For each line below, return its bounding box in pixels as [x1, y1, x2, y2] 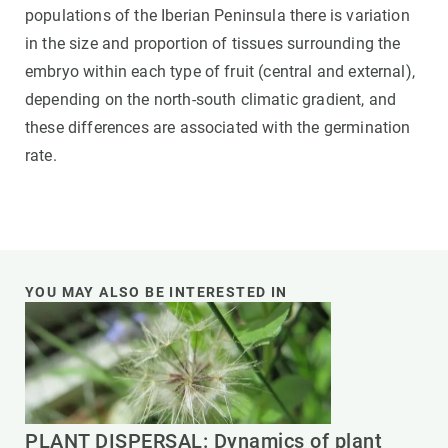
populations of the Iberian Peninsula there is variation [25, 5, 410, 25]
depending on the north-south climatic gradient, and [25, 89, 397, 109]
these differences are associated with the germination [25, 117, 411, 137]
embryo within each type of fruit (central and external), [25, 61, 415, 81]
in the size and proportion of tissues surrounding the [25, 33, 401, 53]
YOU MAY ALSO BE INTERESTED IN [25, 283, 288, 300]
